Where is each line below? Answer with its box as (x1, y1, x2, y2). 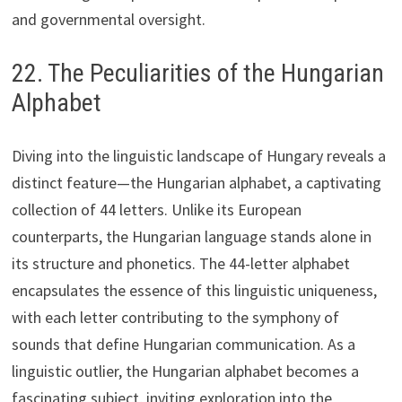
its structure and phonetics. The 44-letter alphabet (11, 252, 350, 274)
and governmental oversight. (11, 8, 205, 30)
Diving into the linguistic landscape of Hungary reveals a (11, 144, 386, 166)
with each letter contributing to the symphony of (11, 306, 339, 328)
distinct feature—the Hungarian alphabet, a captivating (11, 171, 381, 193)
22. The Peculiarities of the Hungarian (11, 57, 384, 88)
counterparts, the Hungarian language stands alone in (11, 225, 371, 247)
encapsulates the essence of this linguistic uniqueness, (11, 279, 377, 301)
